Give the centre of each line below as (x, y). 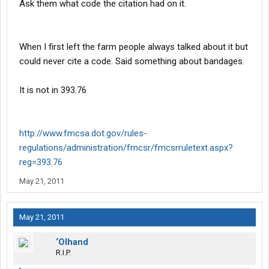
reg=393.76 (41, 162)
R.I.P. (63, 253)
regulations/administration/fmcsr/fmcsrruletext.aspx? (126, 148)
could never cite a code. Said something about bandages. (132, 62)
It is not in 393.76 (53, 90)
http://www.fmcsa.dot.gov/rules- (83, 134)
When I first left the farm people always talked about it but (134, 47)
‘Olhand (72, 242)
